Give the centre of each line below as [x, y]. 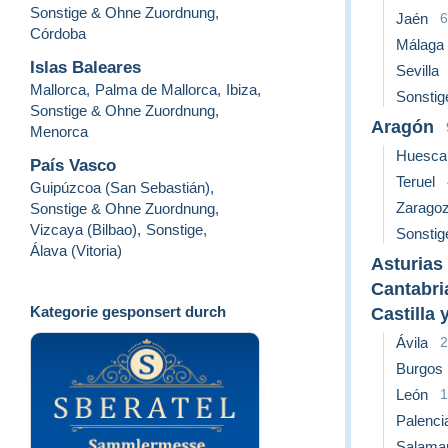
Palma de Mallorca [156, 89]
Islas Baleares [85, 67]
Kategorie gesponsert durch [128, 311]
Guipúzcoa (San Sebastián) [120, 187]
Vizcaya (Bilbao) [83, 229]
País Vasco [73, 165]
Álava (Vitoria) [76, 250]
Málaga [420, 44]
